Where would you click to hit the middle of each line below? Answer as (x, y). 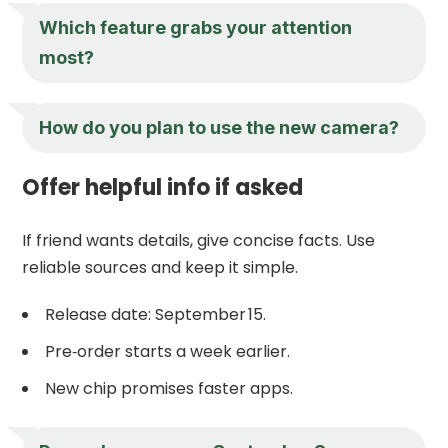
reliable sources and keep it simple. (160, 267)
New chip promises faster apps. (169, 388)
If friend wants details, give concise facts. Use (199, 240)
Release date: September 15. (156, 314)
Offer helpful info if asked (163, 187)
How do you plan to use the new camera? (219, 127)
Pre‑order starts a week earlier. (168, 351)
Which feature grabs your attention (196, 27)
